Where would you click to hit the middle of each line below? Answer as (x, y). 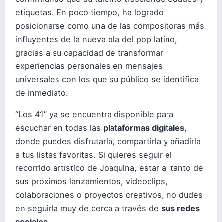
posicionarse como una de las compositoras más (110, 26)
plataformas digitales (144, 128)
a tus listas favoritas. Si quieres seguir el (94, 154)
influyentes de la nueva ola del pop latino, (96, 39)
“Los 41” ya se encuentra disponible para (94, 114)
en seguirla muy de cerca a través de (88, 208)
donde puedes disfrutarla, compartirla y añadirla (108, 141)
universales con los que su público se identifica (107, 79)
